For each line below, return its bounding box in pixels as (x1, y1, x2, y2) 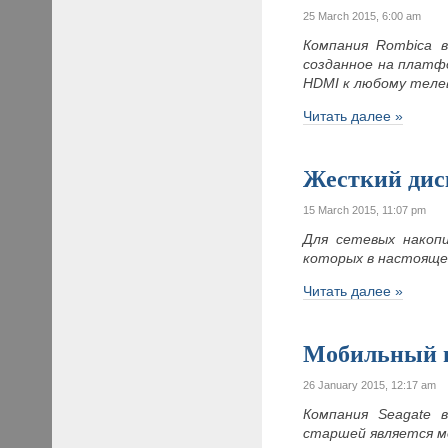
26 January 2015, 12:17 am (303, 378, 437, 391)
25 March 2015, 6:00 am (303, 9, 422, 22)
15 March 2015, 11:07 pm (303, 203, 427, 216)
